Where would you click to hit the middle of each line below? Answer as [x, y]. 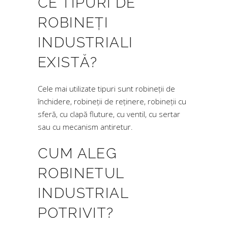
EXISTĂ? [68, 62]
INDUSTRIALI [85, 42]
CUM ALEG [78, 153]
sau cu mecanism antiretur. [85, 127]
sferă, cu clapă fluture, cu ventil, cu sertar [109, 114]
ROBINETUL [81, 173]
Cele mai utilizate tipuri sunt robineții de [106, 89]
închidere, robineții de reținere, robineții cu [112, 101]
